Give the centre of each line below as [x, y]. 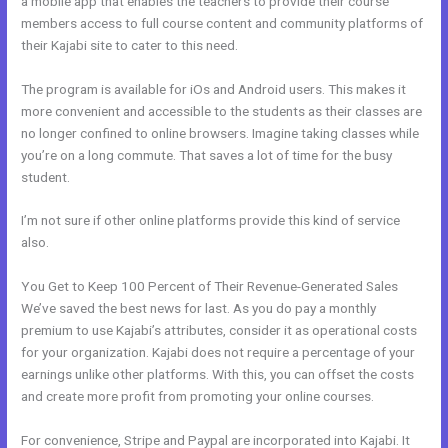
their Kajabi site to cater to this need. [130, 44]
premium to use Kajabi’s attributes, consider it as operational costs [219, 330]
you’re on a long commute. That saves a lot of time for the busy [207, 154]
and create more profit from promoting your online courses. [198, 396]
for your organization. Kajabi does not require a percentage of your [218, 352]
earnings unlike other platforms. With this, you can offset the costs [218, 374]
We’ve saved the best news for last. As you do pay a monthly [199, 308]
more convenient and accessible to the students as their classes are [222, 110]
